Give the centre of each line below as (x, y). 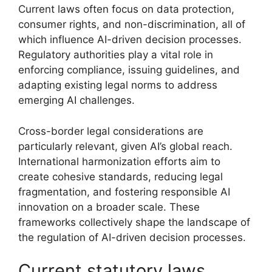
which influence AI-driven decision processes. (130, 39)
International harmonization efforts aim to (119, 161)
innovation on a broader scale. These (109, 207)
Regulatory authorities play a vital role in (116, 55)
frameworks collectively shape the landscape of (134, 222)
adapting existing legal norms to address (118, 85)
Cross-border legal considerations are (111, 131)
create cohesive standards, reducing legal (121, 176)
